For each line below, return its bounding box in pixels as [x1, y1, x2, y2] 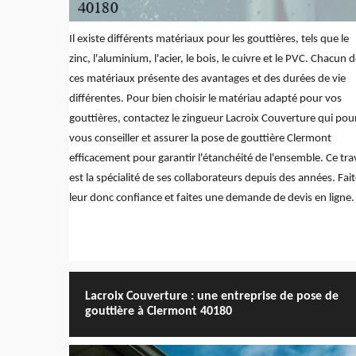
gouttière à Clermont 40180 [85, 304, 232, 318]
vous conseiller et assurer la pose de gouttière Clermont [69, 132, 331, 145]
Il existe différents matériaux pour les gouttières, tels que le [69, 33, 349, 45]
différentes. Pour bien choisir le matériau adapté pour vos [69, 92, 342, 105]
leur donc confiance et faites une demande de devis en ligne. [69, 192, 354, 204]
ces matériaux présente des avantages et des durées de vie [69, 72, 346, 85]
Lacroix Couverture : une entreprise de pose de [85, 289, 339, 303]
